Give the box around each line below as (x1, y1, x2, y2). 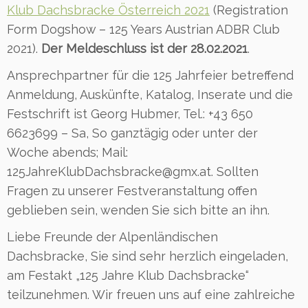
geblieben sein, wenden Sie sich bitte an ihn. (7, 202, 269, 217)
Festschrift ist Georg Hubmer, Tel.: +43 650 (7, 106, 253, 121)
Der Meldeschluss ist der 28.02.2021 (41, 41, 247, 56)
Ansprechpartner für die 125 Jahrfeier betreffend (7, 67, 294, 82)
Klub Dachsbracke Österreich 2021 (7, 2, 210, 17)
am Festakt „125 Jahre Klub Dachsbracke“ (7, 267, 249, 283)
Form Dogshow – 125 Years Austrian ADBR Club (7, 21, 280, 36)
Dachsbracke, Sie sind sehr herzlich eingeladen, (7, 248, 288, 263)
